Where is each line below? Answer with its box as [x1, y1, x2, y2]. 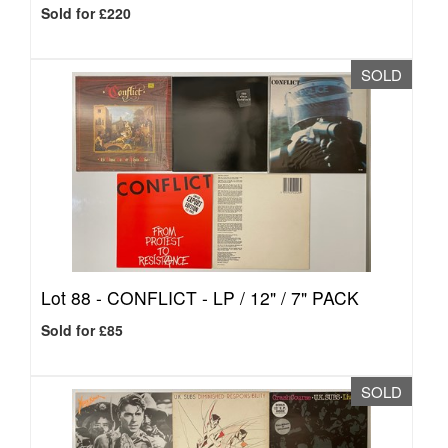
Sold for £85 [41, 320, 123, 340]
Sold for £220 [41, 3, 131, 23]
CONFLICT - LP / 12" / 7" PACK [107, 285, 359, 310]
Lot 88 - [41, 285, 107, 310]
